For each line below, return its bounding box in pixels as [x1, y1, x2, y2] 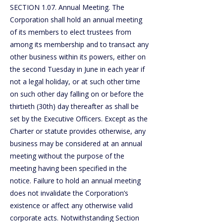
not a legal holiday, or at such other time [10, 77, 140, 86]
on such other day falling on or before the [10, 89, 144, 99]
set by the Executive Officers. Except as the [10, 114, 148, 123]
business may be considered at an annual [10, 139, 142, 148]
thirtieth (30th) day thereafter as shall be [10, 102, 139, 111]
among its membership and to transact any [10, 40, 149, 49]
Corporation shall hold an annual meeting [10, 15, 142, 24]
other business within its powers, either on [10, 52, 146, 61]
